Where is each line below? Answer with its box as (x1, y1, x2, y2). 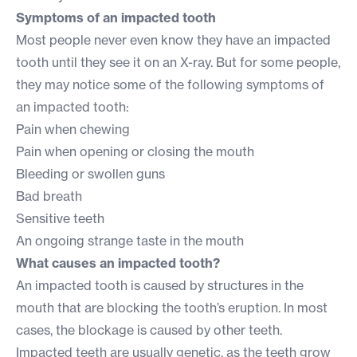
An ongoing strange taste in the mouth (16, 233, 244, 249)
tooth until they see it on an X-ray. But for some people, (16, 54, 340, 71)
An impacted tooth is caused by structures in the (16, 277, 304, 294)
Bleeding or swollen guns (16, 166, 165, 182)
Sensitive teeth (16, 210, 104, 227)
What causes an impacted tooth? (16, 255, 223, 272)
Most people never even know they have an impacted (16, 32, 331, 49)
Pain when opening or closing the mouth (16, 143, 254, 160)
